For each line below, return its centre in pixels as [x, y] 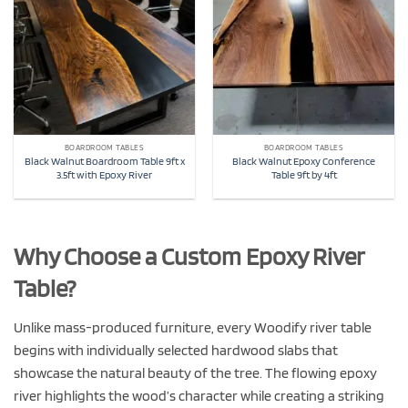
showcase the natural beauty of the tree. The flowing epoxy [195, 373]
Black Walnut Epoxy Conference [304, 161]
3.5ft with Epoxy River [104, 174]
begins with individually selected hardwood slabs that [176, 351]
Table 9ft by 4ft [304, 174]
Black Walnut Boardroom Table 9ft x [104, 161]
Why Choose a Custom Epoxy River [189, 256]
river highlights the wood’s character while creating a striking [199, 396]
